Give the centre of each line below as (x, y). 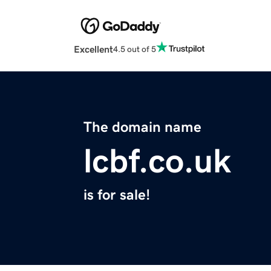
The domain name (142, 127)
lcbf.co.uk (157, 161)
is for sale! (117, 195)
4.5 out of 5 (135, 49)
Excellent (93, 49)
